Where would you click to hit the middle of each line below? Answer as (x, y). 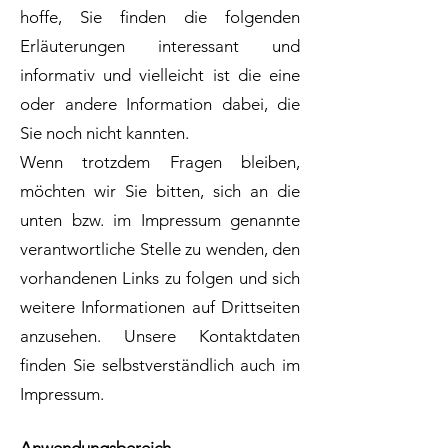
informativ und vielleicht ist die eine (160, 75)
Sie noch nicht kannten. (104, 133)
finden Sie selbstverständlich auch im (160, 365)
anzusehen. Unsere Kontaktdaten (160, 336)
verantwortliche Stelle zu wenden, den (160, 249)
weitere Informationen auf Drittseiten (160, 307)
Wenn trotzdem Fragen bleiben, (160, 162)
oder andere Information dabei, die (160, 104)
